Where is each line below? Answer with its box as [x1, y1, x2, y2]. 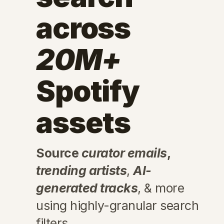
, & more [137, 180, 184, 195]
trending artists [36, 163, 126, 178]
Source [36, 145, 81, 160]
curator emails [81, 145, 167, 160]
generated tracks [36, 180, 137, 195]
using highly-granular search [36, 198, 198, 213]
